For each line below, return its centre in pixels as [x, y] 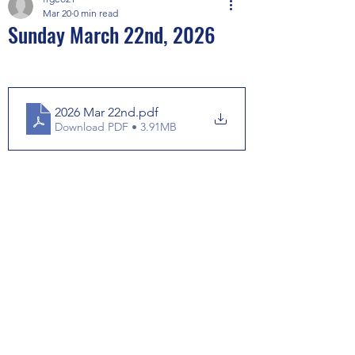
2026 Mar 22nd [95, 112]
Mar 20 [57, 13]
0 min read [96, 13]
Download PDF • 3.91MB [116, 126]
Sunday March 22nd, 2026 [112, 34]
